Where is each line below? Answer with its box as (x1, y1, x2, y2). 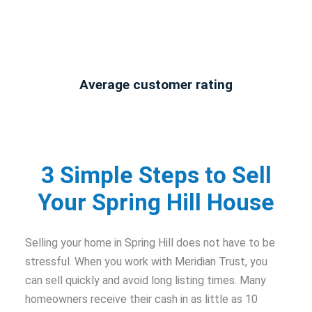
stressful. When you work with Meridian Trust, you (25, 254, 267, 268)
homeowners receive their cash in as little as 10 (25, 292, 258, 306)
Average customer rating (79, 77, 233, 93)
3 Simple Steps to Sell (40, 161, 272, 189)
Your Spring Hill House (38, 188, 274, 216)
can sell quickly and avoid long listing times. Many (25, 273, 266, 287)
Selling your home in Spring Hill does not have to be (25, 235, 275, 249)
